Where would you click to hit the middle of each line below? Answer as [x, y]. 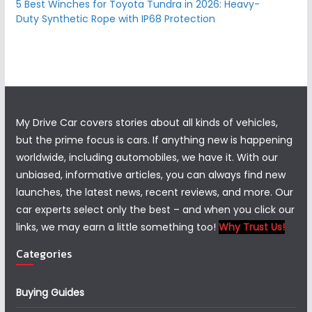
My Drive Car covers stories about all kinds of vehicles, [147, 123]
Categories [44, 253]
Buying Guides [50, 292]
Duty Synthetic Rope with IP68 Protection [115, 19]
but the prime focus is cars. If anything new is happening [154, 140]
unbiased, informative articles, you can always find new [150, 175]
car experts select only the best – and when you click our [155, 210]
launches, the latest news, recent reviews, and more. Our [154, 192]
